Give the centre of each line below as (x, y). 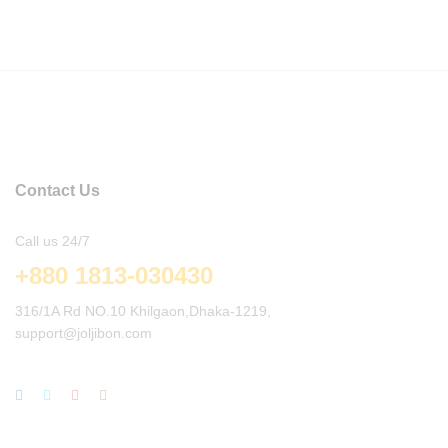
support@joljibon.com (83, 332)
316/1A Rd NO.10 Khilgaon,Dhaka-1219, (143, 310)
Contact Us (57, 190)
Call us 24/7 (52, 240)
